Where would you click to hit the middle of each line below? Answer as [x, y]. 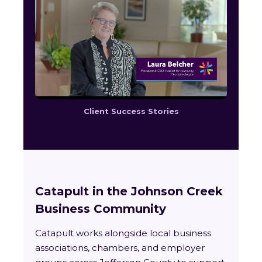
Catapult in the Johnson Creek [129, 192]
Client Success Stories [131, 111]
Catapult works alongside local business [123, 233]
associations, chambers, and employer [120, 248]
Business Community [101, 209]
